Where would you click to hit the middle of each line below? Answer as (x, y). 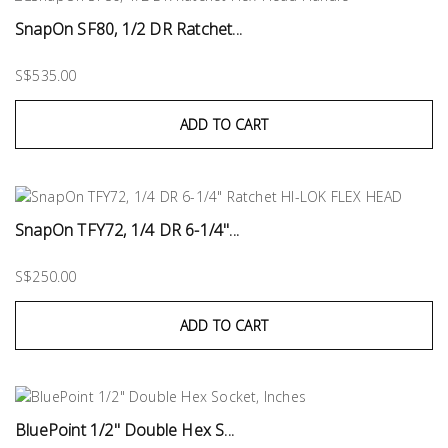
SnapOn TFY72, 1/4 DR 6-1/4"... (127, 229)
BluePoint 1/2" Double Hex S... (124, 430)
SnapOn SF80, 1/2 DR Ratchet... (128, 28)
